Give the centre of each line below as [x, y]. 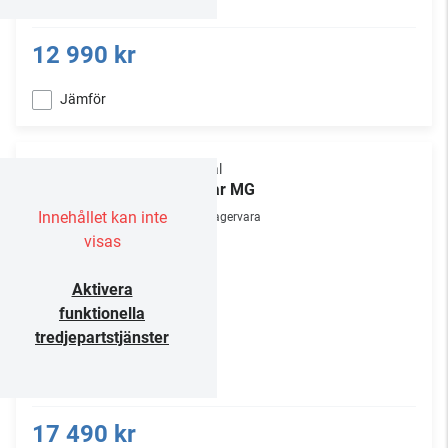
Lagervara [234, 217]
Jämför [83, 99]
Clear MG [221, 189]
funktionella [102, 313]
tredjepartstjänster [102, 337]
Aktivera [102, 289]
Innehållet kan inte [102, 217]
